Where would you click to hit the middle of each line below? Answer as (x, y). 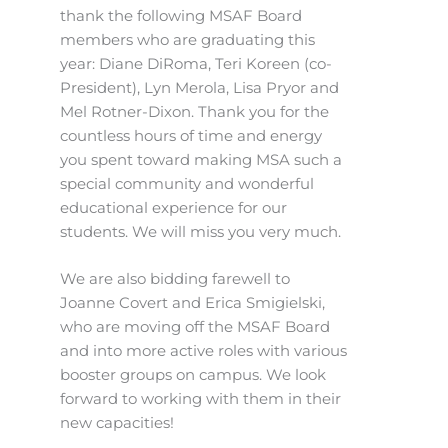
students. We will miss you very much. (200, 231)
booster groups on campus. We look (193, 374)
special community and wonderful (187, 183)
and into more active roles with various (203, 350)
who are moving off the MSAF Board (195, 326)
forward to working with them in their (200, 398)
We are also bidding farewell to (175, 278)
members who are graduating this (187, 39)
